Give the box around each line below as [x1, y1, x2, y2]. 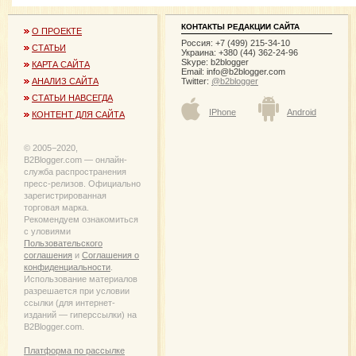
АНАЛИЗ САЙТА [32, 75, 99, 86]
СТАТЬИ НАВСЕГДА [32, 92, 113, 103]
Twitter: [181, 75, 211, 86]
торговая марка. [24, 202, 89, 212]
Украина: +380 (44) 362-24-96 [181, 47, 298, 57]
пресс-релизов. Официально [24, 178, 141, 188]
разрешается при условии [24, 285, 130, 296]
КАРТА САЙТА [32, 59, 90, 69]
